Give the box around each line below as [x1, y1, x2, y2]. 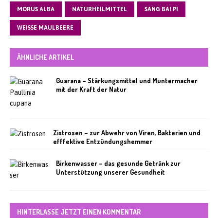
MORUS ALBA [17, 6, 54, 13]
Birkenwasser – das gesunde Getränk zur [56, 159, 181, 167]
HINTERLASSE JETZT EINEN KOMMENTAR [17, 208, 141, 216]
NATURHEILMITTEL [72, 6, 127, 13]
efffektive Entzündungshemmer [53, 137, 152, 145]
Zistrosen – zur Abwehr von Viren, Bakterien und [53, 128, 200, 137]
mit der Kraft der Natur [56, 85, 127, 93]
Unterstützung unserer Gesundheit [56, 168, 165, 176]
